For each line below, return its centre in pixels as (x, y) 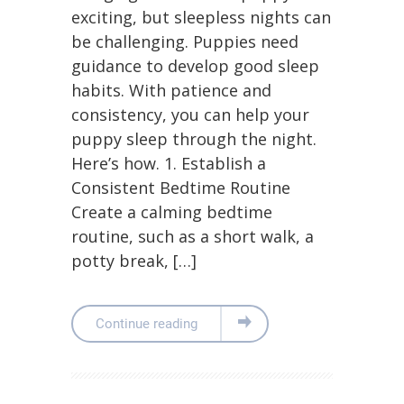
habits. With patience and (171, 90)
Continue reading (147, 324)
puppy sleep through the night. (194, 139)
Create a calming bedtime (172, 212)
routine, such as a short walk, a (193, 236)
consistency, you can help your (190, 115)
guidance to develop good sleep (195, 66)
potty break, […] (134, 261)
